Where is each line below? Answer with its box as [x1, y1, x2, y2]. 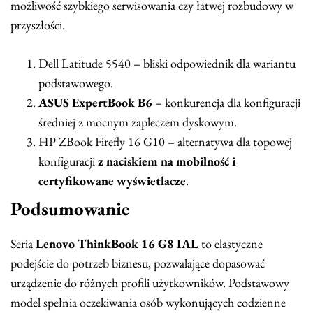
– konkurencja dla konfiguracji [152, 94, 300, 110]
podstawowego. [38, 74, 113, 91]
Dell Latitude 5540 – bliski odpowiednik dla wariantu [38, 54, 296, 71]
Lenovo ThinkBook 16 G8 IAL [36, 235, 198, 252]
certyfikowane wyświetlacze [38, 172, 186, 189]
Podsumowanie [10, 196, 129, 221]
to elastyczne [198, 235, 263, 252]
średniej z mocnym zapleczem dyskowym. [38, 113, 237, 130]
